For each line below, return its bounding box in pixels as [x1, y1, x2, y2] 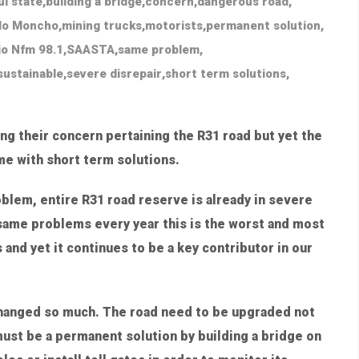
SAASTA [67, 42, 115, 58]
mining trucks [62, 18, 142, 34]
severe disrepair [67, 67, 162, 82]
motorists [145, 18, 203, 34]
